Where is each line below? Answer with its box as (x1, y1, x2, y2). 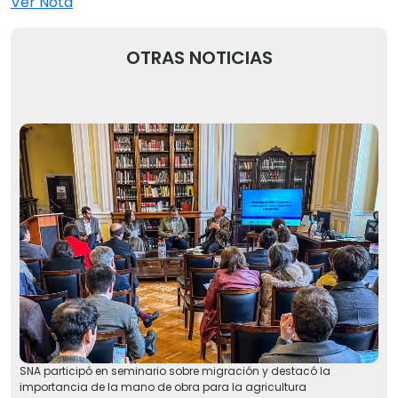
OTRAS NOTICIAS (125, 45, 273, 70)
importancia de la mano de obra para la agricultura (20, 379, 306, 395)
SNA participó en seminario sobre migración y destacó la (20, 363, 330, 379)
